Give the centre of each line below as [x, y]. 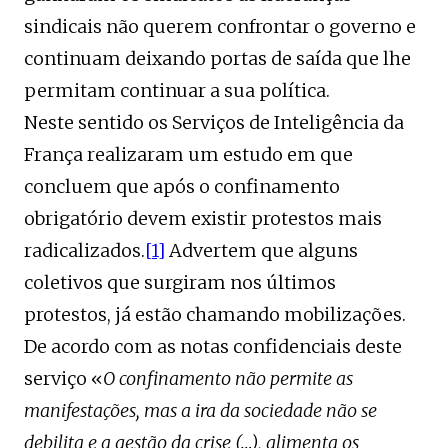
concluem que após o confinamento [182, 187]
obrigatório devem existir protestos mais [203, 219]
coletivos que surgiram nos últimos [180, 283]
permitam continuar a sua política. [177, 91]
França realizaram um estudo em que [188, 155]
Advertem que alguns [261, 251]
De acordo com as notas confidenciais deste [213, 347]
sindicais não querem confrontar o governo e [220, 27]
